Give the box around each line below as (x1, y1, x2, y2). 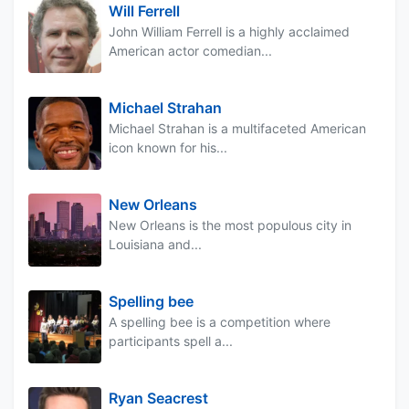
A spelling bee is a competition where (109, 313, 330, 330)
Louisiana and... (109, 236, 202, 252)
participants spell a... (109, 332, 233, 349)
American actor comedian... (109, 42, 272, 58)
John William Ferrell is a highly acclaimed (109, 23, 350, 39)
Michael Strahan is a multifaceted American (109, 120, 366, 136)
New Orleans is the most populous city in (109, 216, 351, 233)
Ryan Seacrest (109, 388, 208, 407)
